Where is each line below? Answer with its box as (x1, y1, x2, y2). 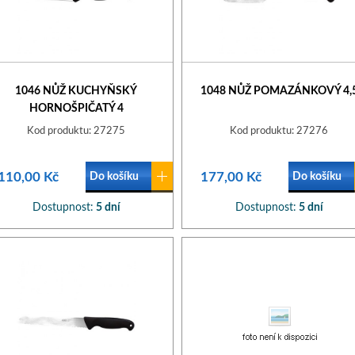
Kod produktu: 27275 (27, 126, 125, 136)
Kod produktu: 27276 (230, 126, 328, 136)
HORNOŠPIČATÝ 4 (29, 103, 124, 114)
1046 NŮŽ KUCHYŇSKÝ (15, 86, 137, 97)
